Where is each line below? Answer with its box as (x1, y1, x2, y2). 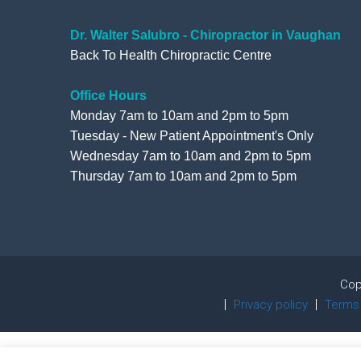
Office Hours (70, 89, 147, 103)
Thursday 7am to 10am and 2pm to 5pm (70, 169, 297, 184)
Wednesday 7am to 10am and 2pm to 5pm (70, 149, 314, 164)
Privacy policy (233, 297, 308, 313)
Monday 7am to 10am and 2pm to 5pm (70, 109, 288, 123)
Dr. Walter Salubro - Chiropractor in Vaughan (70, 28, 341, 43)
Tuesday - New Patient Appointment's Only (70, 129, 313, 143)
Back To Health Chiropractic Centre (70, 48, 272, 63)
